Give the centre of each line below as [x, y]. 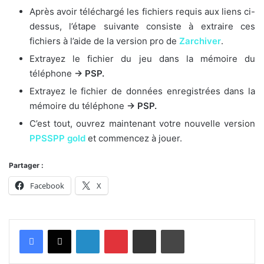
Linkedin [114, 230]
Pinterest [144, 230]
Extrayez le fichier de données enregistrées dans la [142, 91]
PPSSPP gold [57, 138]
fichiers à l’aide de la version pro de [104, 41]
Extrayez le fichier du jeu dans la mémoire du [142, 59]
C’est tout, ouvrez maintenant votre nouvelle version [142, 124]
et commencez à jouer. [134, 138]
